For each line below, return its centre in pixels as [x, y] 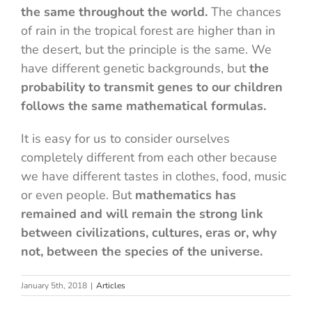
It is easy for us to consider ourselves [125, 139]
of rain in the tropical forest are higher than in [148, 31]
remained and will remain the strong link [142, 214]
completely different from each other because [149, 157]
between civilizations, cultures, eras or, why [149, 233]
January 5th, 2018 [54, 286]
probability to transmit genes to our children [152, 87]
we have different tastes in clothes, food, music [154, 176]
